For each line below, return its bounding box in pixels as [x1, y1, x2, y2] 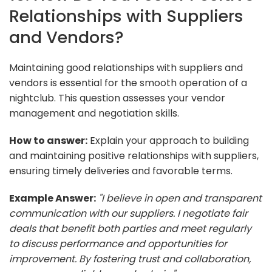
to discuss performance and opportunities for [9, 236, 227, 251]
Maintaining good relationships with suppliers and [9, 60, 243, 75]
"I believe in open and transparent [98, 191, 262, 205]
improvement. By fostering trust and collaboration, [9, 251, 251, 266]
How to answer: [9, 133, 87, 148]
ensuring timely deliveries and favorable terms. [9, 163, 233, 178]
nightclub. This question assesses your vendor [9, 90, 225, 105]
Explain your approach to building [87, 133, 249, 148]
